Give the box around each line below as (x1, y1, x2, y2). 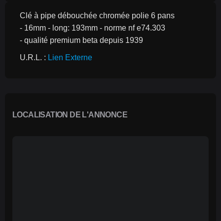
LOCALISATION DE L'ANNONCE (12, 110, 127, 119)
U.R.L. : (20, 53, 48, 62)
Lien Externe (48, 53, 92, 62)
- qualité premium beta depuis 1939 (20, 36, 143, 44)
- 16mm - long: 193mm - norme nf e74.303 (20, 24, 165, 32)
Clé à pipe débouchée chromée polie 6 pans (20, 11, 175, 20)
